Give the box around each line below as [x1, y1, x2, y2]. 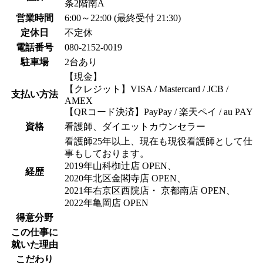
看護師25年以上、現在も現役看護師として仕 [65, 136, 252, 146]
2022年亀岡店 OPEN [65, 197, 149, 208]
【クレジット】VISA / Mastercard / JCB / [65, 83, 228, 94]
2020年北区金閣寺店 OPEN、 [65, 173, 186, 183]
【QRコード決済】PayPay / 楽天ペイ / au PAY [65, 106, 253, 117]
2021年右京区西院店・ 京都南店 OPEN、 [65, 185, 235, 195]
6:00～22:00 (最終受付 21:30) [65, 12, 181, 23]
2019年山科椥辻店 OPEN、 [65, 160, 177, 171]
